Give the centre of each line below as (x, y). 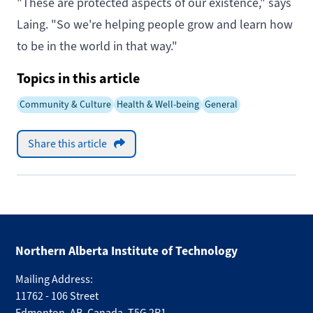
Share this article (67, 144)
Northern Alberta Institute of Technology (127, 251)
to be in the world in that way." (97, 46)
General (221, 104)
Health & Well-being (158, 104)
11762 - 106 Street (57, 296)
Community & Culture (65, 104)
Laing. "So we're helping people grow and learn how (155, 24)
